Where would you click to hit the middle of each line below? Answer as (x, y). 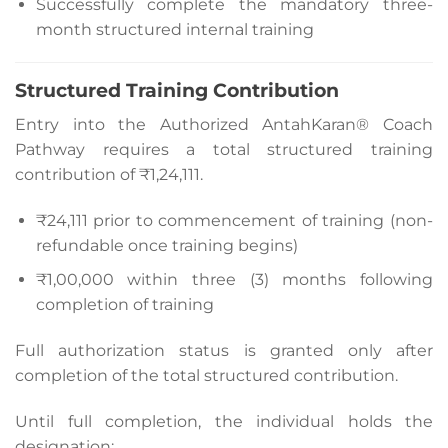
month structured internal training (174, 29)
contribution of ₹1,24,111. (109, 174)
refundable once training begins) (166, 245)
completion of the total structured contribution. (206, 376)
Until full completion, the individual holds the (224, 421)
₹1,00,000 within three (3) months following (234, 280)
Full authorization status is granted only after (224, 351)
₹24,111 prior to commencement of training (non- (234, 220)
